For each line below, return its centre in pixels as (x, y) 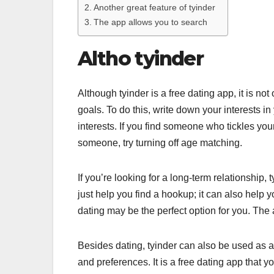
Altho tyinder (141, 59)
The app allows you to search (150, 22)
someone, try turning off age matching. (160, 143)
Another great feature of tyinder (154, 8)
